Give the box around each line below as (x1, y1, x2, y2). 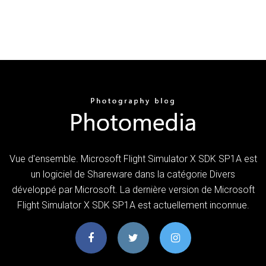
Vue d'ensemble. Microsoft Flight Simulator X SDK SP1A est (9, 153, 257, 164)
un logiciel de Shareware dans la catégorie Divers (31, 168, 235, 180)
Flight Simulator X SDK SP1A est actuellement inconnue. (17, 199, 249, 211)
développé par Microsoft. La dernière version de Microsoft (11, 183, 255, 195)
